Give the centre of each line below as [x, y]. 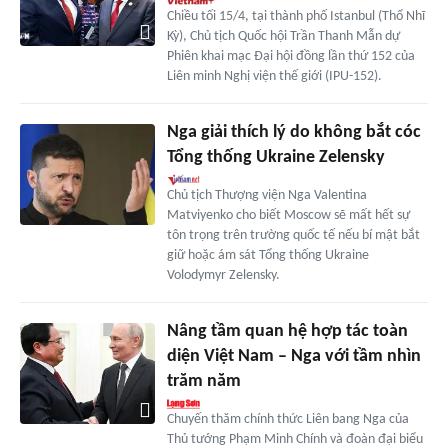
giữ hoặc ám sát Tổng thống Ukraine [267, 256]
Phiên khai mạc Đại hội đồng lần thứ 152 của [290, 57]
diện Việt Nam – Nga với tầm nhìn [293, 357]
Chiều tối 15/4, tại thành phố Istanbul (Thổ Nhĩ [295, 17]
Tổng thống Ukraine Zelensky [275, 158]
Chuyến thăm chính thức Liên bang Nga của [287, 420]
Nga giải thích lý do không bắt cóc [293, 133]
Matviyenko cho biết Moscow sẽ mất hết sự [288, 216]
